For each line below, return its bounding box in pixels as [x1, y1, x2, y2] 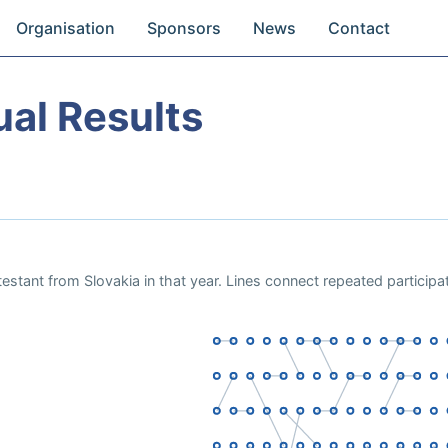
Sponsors [147, 18, 222, 38]
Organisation [16, 18, 116, 38]
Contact [328, 18, 391, 38]
